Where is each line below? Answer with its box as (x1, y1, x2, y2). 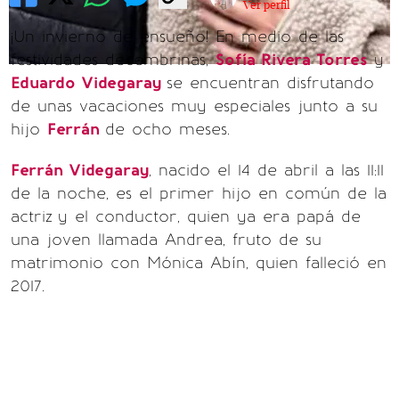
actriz (11, 207, 53, 226)
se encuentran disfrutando (167, 73, 374, 93)
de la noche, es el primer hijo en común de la (11, 183, 387, 203)
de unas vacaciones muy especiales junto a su (11, 96, 378, 116)
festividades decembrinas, (11, 50, 216, 69)
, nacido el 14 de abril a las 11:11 (149, 160, 384, 180)
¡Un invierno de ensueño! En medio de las (11, 27, 344, 46)
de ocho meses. (105, 119, 230, 139)
